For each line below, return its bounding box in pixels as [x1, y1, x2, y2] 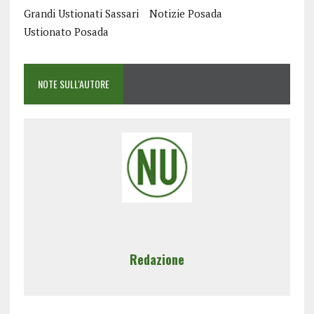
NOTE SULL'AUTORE [37, 76, 109, 92]
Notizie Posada [149, 6, 222, 21]
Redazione [129, 250, 184, 269]
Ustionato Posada [23, 25, 109, 39]
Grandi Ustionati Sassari [23, 6, 139, 21]
